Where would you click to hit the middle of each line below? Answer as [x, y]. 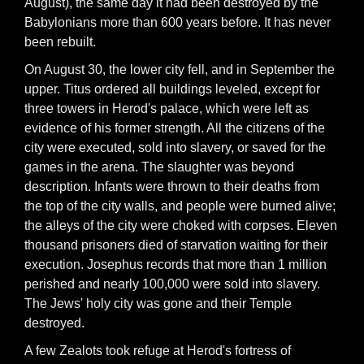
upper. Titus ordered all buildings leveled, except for [172, 89]
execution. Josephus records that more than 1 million [175, 264]
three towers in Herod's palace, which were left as [167, 108]
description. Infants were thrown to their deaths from [172, 186]
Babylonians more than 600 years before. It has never [178, 22]
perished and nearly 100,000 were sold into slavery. [172, 284]
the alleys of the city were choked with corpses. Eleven [181, 225]
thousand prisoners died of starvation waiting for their [176, 245]
